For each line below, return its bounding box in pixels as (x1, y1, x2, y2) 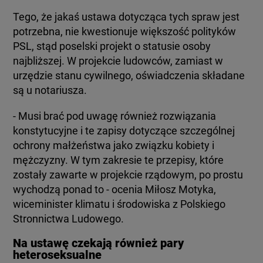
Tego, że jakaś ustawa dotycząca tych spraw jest (13, 10, 240, 23)
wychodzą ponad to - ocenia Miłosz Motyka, (13, 183, 217, 195)
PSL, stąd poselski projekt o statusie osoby (13, 39, 211, 52)
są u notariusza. (13, 83, 87, 96)
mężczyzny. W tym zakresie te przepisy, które (13, 153, 224, 166)
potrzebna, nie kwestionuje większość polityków (13, 25, 237, 38)
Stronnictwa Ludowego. (13, 212, 124, 225)
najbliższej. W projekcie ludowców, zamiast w (13, 54, 224, 67)
